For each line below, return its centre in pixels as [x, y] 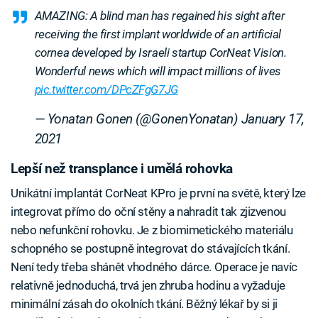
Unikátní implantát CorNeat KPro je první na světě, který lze [158, 193]
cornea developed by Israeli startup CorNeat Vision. [160, 53]
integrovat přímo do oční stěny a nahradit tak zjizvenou [148, 211]
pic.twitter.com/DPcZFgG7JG [106, 90]
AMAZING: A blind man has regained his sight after [160, 16]
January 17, [273, 120]
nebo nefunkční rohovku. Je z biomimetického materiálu [152, 230]
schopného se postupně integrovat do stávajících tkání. [150, 248]
